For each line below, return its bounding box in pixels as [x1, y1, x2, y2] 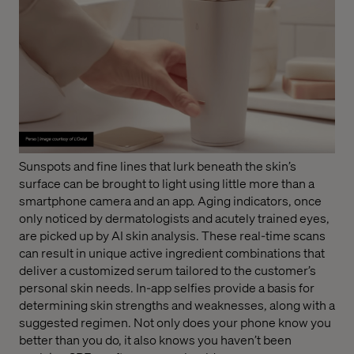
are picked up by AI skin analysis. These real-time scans [19, 226, 326, 243]
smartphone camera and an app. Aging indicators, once [19, 191, 322, 209]
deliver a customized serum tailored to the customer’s [19, 261, 316, 278]
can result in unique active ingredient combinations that [19, 243, 325, 261]
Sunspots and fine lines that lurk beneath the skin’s [19, 156, 296, 174]
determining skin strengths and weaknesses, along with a [19, 296, 335, 313]
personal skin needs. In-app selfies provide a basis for [19, 278, 314, 296]
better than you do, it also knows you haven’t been [19, 330, 292, 348]
